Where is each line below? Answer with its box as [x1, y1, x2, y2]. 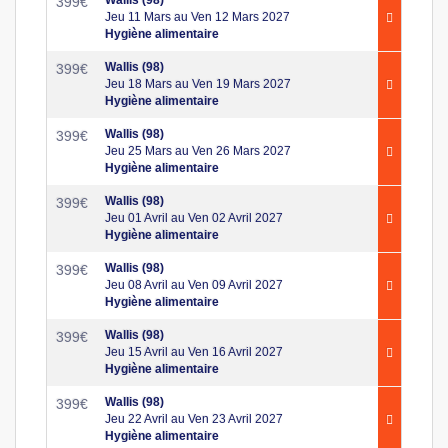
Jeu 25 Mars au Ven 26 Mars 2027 [105, 143, 291, 158]
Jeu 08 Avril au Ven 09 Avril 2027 [105, 277, 283, 292]
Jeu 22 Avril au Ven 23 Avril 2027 [105, 411, 283, 426]
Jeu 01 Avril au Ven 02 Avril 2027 [105, 210, 283, 225]
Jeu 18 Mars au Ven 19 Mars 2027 [105, 76, 291, 91]
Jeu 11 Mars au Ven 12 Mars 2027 [105, 9, 290, 24]
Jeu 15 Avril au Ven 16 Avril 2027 [105, 344, 283, 359]
